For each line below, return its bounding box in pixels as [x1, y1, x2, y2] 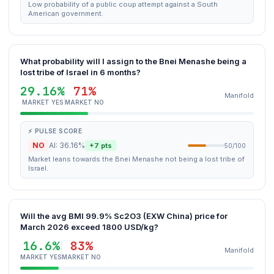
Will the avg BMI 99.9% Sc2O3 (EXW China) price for [20, 211, 228, 221]
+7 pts [89, 141, 112, 150]
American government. [28, 9, 103, 18]
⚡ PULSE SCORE [28, 127, 83, 135]
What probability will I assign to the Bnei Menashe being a [20, 56, 246, 66]
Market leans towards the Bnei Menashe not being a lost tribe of [28, 155, 245, 163]
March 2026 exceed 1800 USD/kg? [20, 222, 158, 232]
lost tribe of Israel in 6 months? [20, 67, 141, 77]
